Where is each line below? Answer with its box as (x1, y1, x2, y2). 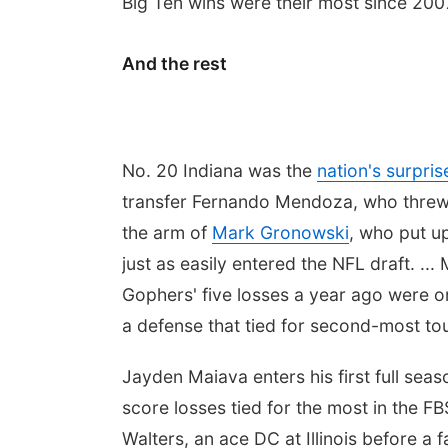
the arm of (122, 222, 212, 243)
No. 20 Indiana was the (122, 160, 317, 181)
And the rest (122, 53, 227, 74)
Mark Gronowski (212, 222, 349, 243)
